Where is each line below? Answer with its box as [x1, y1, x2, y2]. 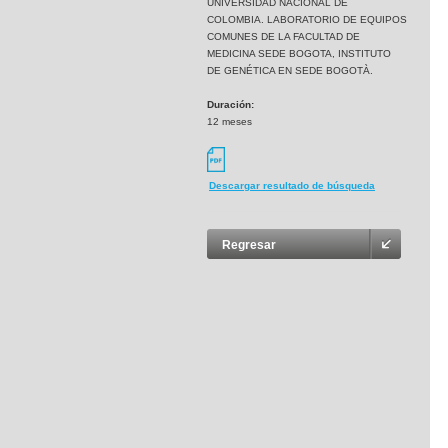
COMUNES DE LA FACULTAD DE [207, 31, 360, 42]
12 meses [207, 116, 252, 127]
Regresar [222, 238, 276, 253]
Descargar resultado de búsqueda [209, 180, 375, 192]
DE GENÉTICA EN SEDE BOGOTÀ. [207, 65, 373, 76]
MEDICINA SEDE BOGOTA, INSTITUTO [207, 48, 391, 59]
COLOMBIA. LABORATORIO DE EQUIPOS [207, 14, 407, 25]
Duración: [207, 99, 254, 110]
